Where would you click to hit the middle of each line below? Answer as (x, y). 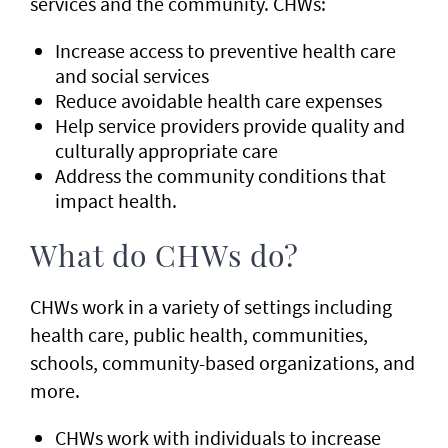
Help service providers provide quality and (230, 125)
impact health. (116, 200)
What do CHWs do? (164, 258)
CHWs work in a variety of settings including (211, 306)
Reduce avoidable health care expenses (218, 100)
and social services (132, 75)
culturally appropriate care (166, 150)
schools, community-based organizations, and (222, 362)
